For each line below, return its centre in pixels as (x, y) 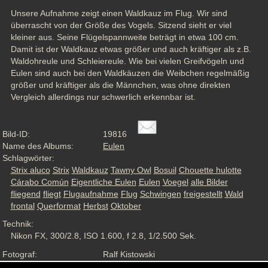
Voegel (175, 182)
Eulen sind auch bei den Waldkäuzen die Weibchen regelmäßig (130, 73)
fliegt (52, 194)
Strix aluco (30, 170)
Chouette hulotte (210, 170)
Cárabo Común (39, 182)
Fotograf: (20, 254)
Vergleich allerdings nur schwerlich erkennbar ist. (103, 97)
